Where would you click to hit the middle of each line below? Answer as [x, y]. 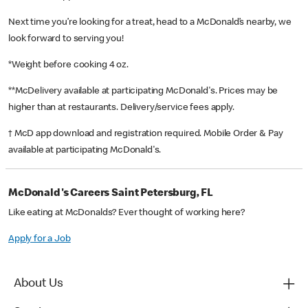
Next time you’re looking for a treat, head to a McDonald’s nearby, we [150, 23]
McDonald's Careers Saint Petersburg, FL [111, 194]
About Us [38, 284]
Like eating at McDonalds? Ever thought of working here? [126, 213]
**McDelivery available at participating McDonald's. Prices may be [143, 92]
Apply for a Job [40, 240]
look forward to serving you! [66, 40]
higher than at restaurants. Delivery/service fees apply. [122, 108]
